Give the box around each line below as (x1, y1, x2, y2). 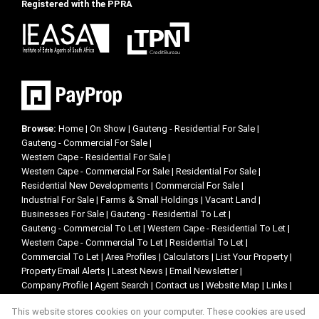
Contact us (155, 279, 199, 291)
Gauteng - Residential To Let (110, 208, 226, 219)
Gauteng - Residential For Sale (132, 122, 255, 134)
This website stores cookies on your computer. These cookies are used (11, 306, 305, 318)
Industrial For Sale (21, 194, 94, 205)
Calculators (163, 251, 209, 262)
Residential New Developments (21, 179, 149, 191)
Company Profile (21, 279, 88, 291)
